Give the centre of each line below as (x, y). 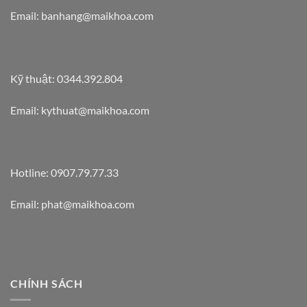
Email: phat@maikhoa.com (72, 204)
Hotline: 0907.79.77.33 (64, 173)
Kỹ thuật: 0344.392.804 (66, 78)
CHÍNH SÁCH (47, 283)
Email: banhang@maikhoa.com (82, 16)
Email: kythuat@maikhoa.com (80, 110)
